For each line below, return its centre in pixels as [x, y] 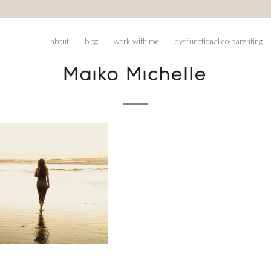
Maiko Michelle [135, 76]
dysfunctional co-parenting [219, 41]
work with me [136, 41]
